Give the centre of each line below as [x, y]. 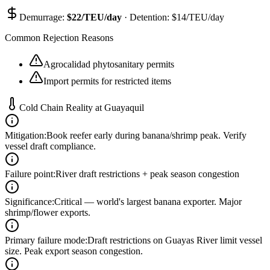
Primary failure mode [45, 240]
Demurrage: [43, 17]
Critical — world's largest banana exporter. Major [148, 202]
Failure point [29, 174]
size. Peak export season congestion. [74, 251]
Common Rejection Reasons [59, 38]
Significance [28, 202]
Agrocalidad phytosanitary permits [109, 64]
